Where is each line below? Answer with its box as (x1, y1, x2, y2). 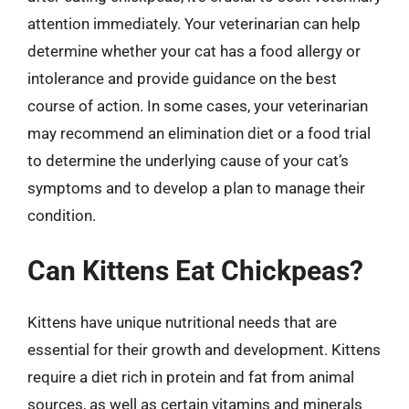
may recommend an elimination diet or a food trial (27, 123, 371, 142)
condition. (27, 205, 96, 225)
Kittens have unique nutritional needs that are (27, 313, 337, 331)
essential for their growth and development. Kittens (27, 341, 381, 359)
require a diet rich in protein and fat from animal (27, 368, 354, 386)
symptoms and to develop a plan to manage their (27, 178, 365, 197)
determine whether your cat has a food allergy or (27, 41, 361, 60)
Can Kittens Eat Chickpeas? (27, 255, 363, 287)
